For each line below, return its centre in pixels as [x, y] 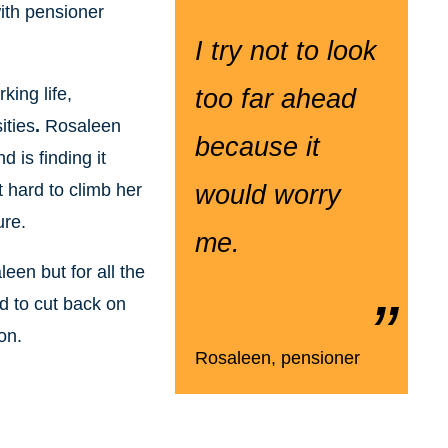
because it [257, 146]
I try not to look [285, 50]
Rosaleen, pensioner [277, 357]
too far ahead [275, 98]
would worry [267, 194]
